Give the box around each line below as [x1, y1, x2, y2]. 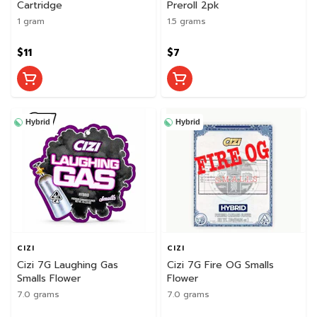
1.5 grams [167, 14, 206, 28]
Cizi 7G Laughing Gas [17, 257, 118, 272]
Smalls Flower [17, 270, 81, 286]
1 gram [17, 14, 45, 28]
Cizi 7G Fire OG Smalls [167, 257, 274, 272]
